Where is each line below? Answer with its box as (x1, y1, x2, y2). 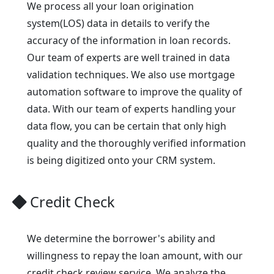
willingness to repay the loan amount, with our (27, 249, 243, 263)
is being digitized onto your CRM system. (27, 154, 215, 168)
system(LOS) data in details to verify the (27, 17, 210, 31)
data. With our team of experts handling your (27, 102, 236, 116)
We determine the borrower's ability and (27, 232, 215, 246)
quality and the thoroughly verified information (27, 136, 246, 150)
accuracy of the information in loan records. (27, 34, 231, 48)
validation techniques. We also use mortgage (27, 68, 235, 82)
